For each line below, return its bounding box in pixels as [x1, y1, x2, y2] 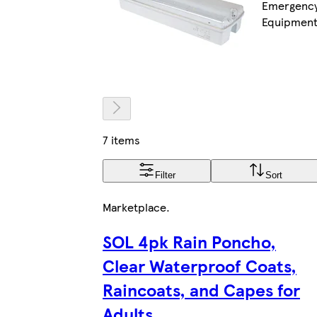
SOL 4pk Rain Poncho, [103, 229, 276, 253]
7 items [103, 131, 140, 148]
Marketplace [103, 198, 166, 215]
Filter [155, 169, 175, 180]
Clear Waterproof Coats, [103, 253, 296, 277]
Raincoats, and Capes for [103, 277, 300, 301]
